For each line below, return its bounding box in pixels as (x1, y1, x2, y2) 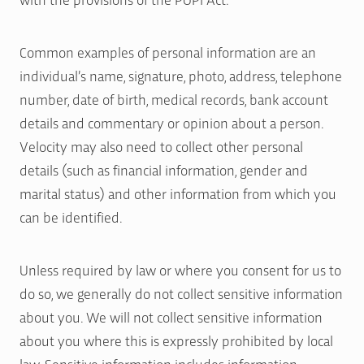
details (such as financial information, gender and (19, 159, 308, 179)
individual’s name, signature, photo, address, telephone (19, 65, 342, 84)
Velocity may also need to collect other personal (19, 136, 303, 155)
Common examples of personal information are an (19, 41, 316, 61)
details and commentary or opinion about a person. (19, 112, 323, 132)
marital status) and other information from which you (19, 183, 336, 202)
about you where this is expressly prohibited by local (19, 330, 333, 349)
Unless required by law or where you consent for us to (19, 259, 341, 279)
